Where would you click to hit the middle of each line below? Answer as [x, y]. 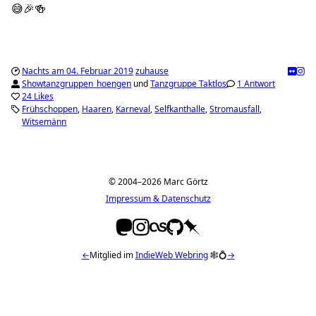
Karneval [133, 109]
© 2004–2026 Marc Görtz [158, 181]
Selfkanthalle [180, 109]
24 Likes [38, 96]
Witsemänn [44, 121]
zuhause [152, 71]
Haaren [97, 109]
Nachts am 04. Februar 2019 [78, 71]
